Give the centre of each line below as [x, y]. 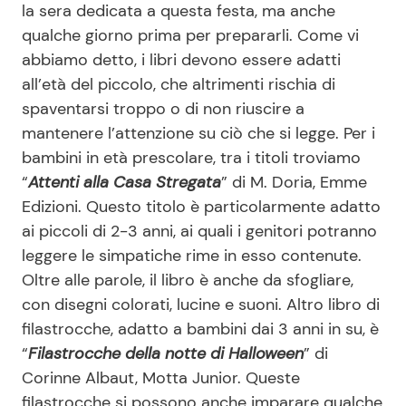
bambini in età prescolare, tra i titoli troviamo [191, 158]
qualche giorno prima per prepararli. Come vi [190, 36]
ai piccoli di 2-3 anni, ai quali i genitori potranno [199, 232]
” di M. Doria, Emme [294, 183]
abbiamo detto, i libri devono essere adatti [181, 60]
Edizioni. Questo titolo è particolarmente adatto [201, 207]
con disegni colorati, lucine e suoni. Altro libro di [201, 305]
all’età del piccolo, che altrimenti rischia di [179, 85]
